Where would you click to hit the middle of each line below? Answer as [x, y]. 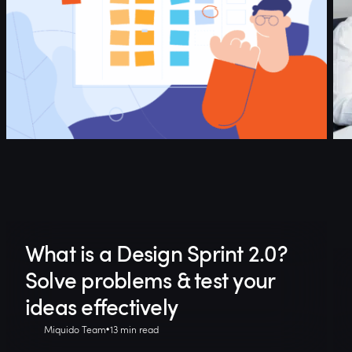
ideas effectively [101, 307]
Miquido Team [75, 330]
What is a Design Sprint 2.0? [156, 253]
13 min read [134, 330]
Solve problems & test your [150, 280]
